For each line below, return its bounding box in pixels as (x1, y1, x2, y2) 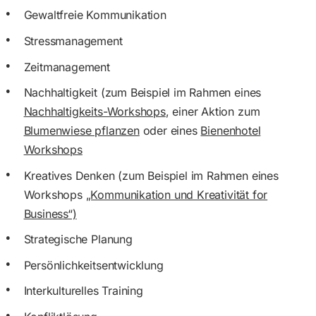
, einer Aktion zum (165, 104, 260, 119)
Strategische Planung (23, 232, 133, 247)
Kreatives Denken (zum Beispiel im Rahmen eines (23, 168, 279, 183)
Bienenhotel (200, 123, 261, 138)
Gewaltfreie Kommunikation (23, 8, 166, 23)
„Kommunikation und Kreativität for (85, 187, 268, 202)
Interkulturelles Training (23, 284, 143, 298)
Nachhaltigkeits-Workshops (23, 104, 166, 119)
